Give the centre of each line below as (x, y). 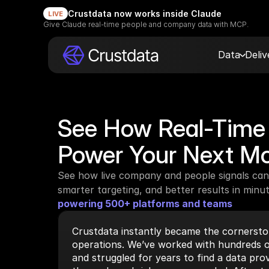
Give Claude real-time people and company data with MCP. (146, 24)
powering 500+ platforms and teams (145, 204)
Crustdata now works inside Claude (145, 14)
